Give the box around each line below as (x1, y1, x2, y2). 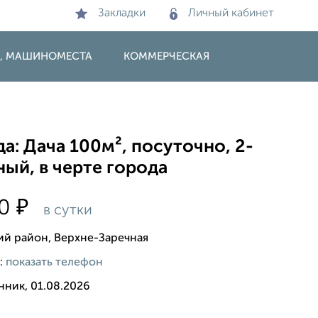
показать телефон (6, 256, 104, 268)
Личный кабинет (188, 8, 274, 19)
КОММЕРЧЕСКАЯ (124, 51, 209, 62)
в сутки (40, 203, 93, 218)
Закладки (98, 8, 146, 19)
